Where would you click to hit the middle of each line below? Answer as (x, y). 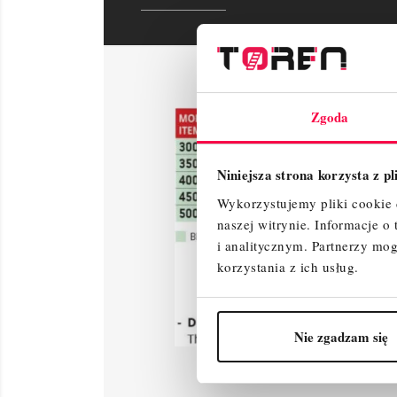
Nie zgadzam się (341, 337)
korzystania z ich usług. (288, 266)
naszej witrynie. (265, 224)
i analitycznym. (264, 245)
